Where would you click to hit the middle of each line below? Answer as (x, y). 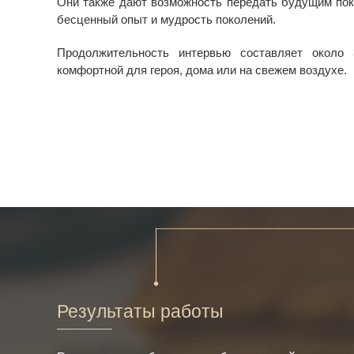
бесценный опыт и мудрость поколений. (166, 20)
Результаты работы (140, 311)
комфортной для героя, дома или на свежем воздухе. (202, 70)
